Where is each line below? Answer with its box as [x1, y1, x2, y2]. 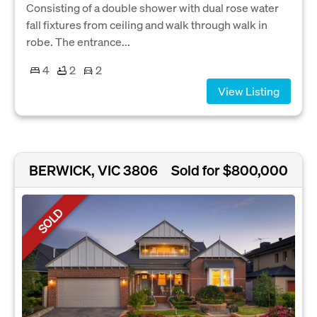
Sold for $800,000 [171, 161, 288, 180]
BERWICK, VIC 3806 [29, 161, 158, 180]
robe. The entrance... [26, 34, 130, 50]
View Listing [218, 83, 279, 99]
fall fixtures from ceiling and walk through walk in [26, 17, 267, 33]
